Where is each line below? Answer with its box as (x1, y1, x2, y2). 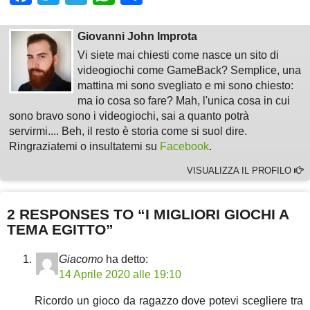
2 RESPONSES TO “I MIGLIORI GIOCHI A (7, 206, 289, 223)
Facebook (159, 140, 209, 152)
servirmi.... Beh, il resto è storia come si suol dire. (8, 125, 247, 137)
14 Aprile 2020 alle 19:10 (59, 268, 181, 280)
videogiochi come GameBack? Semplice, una (77, 64, 302, 76)
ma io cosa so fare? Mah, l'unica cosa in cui (77, 94, 291, 107)
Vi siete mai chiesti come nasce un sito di (77, 48, 280, 61)
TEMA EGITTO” (7, 221, 113, 238)
